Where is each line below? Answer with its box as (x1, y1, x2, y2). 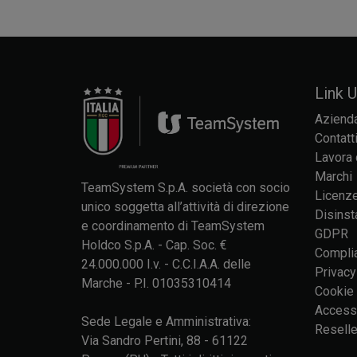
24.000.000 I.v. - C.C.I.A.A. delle (81, 257, 251, 273)
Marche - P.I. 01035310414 (81, 276, 231, 292)
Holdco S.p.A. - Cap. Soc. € (81, 237, 227, 253)
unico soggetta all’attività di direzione (81, 199, 289, 215)
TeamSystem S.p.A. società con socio (81, 180, 290, 196)
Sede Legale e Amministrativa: (81, 314, 251, 330)
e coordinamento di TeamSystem (81, 218, 265, 234)
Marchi (314, 168, 352, 184)
